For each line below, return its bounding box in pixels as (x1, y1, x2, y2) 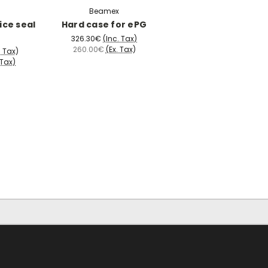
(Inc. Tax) (103, 33, 137, 44)
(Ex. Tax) (105, 44, 136, 55)
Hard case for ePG (61, 19, 147, 31)
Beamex (89, 6, 119, 17)
